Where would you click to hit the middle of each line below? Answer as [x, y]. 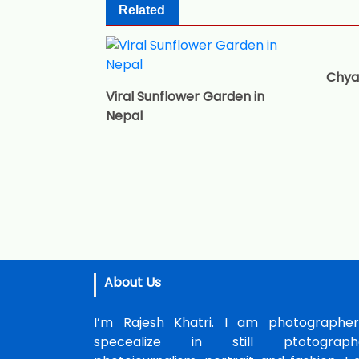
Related [142, 10]
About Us [133, 282]
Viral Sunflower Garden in [185, 96]
